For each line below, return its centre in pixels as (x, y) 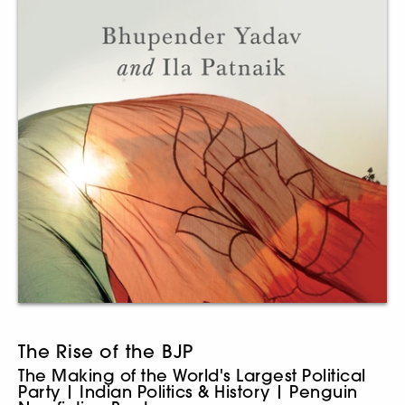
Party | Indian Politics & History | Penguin (188, 392)
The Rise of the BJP (106, 351)
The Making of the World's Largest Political (192, 376)
